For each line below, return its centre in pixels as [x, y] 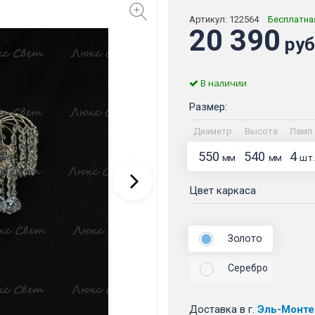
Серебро [248, 268]
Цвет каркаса [223, 191]
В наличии [223, 83]
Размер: [208, 107]
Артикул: [209, 20]
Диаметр [213, 131]
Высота [261, 131]
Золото [244, 238]
